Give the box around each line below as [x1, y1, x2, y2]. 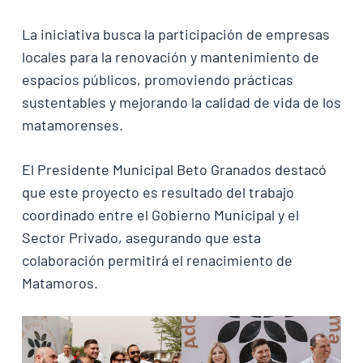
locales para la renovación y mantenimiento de [21, 48, 319, 66]
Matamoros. [21, 274, 98, 293]
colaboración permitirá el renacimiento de [21, 251, 293, 270]
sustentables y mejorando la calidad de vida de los [21, 93, 341, 112]
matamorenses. [21, 116, 123, 135]
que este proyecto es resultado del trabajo [21, 183, 294, 202]
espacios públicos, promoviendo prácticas [21, 70, 293, 89]
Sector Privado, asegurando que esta [21, 228, 261, 247]
